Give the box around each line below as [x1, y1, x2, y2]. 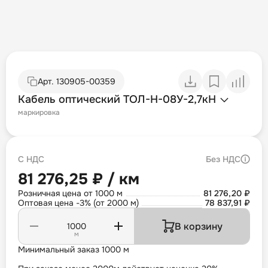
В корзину [174, 220, 223, 233]
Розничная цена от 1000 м [18, 188, 123, 199]
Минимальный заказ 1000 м [18, 244, 129, 255]
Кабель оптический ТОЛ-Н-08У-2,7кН [18, 93, 216, 106]
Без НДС [206, 154, 240, 165]
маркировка [18, 108, 60, 118]
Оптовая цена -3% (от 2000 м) [18, 197, 139, 209]
